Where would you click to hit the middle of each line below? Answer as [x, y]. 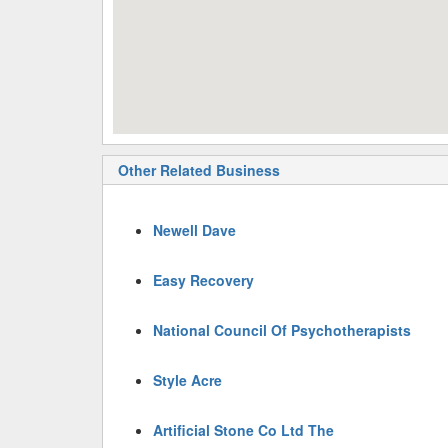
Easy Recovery [203, 280]
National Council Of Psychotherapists [282, 330]
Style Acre [187, 380]
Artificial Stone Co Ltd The [243, 430]
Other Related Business [199, 170]
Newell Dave [194, 230]
